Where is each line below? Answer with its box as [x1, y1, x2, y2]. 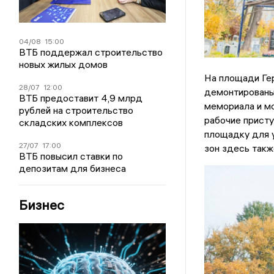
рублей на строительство [19, 104, 134, 117]
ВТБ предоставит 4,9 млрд [19, 92, 143, 105]
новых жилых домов [19, 58, 108, 71]
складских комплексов [19, 116, 124, 129]
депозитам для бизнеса [19, 162, 127, 175]
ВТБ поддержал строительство [19, 46, 163, 59]
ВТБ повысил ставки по [19, 150, 124, 163]
